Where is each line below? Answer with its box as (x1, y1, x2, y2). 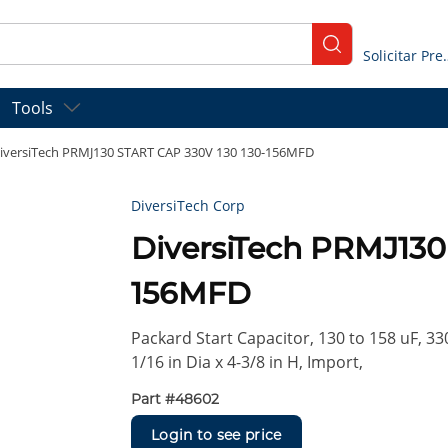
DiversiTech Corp (131, 196, 246, 216)
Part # (131, 390, 176, 409)
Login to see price (151, 425, 282, 444)
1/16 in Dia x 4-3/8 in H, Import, (131, 351, 364, 374)
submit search (323, 41, 432, 64)
